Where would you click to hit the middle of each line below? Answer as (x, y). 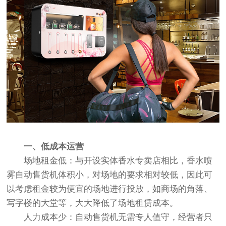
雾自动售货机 (33, 175)
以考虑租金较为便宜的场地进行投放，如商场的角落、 (110, 189)
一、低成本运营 (45, 147)
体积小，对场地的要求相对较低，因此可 (135, 175)
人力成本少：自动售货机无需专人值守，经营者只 (110, 217)
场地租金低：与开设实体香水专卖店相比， (97, 161)
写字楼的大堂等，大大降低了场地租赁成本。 (93, 203)
